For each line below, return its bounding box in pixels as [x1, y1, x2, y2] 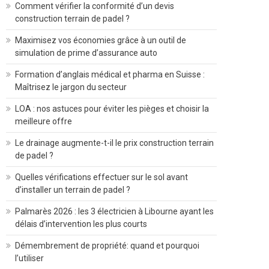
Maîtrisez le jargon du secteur [15, 82, 127, 92]
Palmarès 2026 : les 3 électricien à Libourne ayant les [15, 207, 214, 216]
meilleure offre [15, 116, 72, 126]
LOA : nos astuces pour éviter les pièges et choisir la [15, 104, 209, 113]
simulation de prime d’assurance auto [15, 48, 157, 58]
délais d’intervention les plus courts [15, 219, 147, 229]
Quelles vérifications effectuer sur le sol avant [15, 172, 188, 182]
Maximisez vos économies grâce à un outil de [15, 35, 186, 45]
